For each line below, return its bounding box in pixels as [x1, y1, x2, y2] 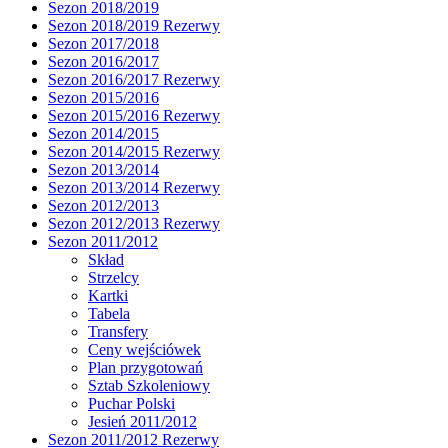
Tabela [88, 304, 130, 322]
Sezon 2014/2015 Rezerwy [48, 142, 220, 160]
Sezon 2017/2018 [48, 34, 159, 52]
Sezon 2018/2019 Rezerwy [48, 16, 220, 34]
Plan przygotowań [88, 358, 203, 376]
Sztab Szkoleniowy [88, 376, 210, 394]
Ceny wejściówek [88, 340, 201, 358]
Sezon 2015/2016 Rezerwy [48, 106, 220, 124]
